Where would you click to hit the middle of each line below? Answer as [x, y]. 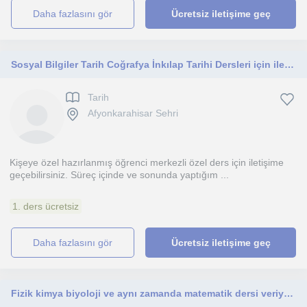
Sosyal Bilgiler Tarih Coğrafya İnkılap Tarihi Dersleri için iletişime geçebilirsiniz [289, 64]
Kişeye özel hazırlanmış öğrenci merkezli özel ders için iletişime [147, 162]
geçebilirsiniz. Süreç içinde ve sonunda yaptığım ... [119, 175]
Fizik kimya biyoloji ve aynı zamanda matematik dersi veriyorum [288, 293]
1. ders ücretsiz [46, 206]
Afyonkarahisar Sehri [133, 113]
